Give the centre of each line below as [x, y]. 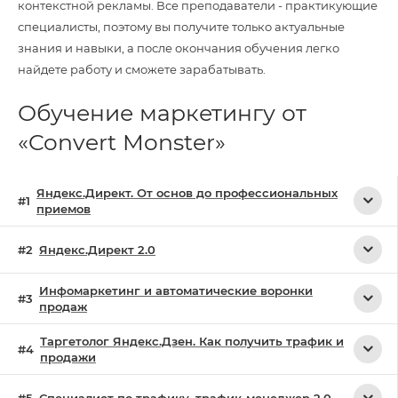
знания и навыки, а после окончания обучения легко [179, 48]
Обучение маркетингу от [162, 112]
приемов [64, 208]
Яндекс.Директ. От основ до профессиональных [187, 192]
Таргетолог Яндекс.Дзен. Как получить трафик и [192, 341]
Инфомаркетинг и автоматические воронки [176, 290]
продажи [68, 357]
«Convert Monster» [122, 142]
